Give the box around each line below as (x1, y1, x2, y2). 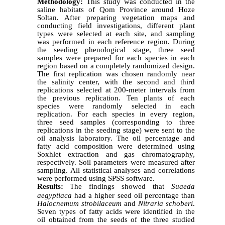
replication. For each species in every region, (37, 109, 195, 118)
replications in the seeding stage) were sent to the (37, 126, 195, 134)
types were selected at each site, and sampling (37, 29, 195, 38)
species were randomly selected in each (37, 101, 195, 110)
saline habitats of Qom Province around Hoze (37, 5, 195, 14)
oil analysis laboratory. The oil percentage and (37, 134, 195, 142)
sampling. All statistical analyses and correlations (37, 166, 195, 174)
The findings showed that (70, 182, 171, 190)
